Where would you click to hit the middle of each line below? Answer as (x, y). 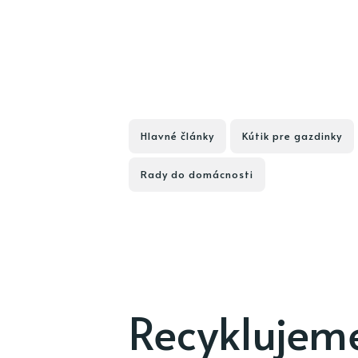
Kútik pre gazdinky (292, 135)
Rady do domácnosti (197, 174)
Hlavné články (177, 135)
